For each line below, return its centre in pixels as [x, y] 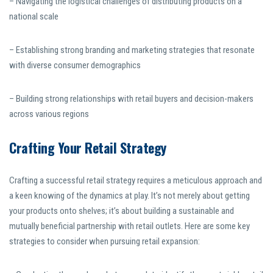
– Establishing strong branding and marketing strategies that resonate [132, 50]
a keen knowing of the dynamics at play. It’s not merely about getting [129, 196]
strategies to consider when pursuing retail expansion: [105, 242]
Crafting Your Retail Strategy [88, 148]
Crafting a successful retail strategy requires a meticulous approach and [136, 181]
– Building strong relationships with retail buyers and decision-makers [131, 99]
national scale [34, 17]
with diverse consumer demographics [75, 66]
